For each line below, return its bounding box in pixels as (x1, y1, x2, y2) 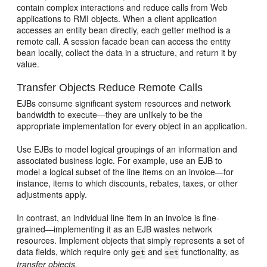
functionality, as (179, 246, 240, 257)
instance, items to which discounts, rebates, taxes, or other (17, 177, 238, 189)
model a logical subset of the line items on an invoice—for (17, 166, 234, 178)
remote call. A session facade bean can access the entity (17, 35, 231, 47)
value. (17, 58, 40, 70)
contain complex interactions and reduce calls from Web (17, 1, 228, 13)
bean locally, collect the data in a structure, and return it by (17, 46, 237, 58)
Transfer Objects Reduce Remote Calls (17, 82, 203, 94)
